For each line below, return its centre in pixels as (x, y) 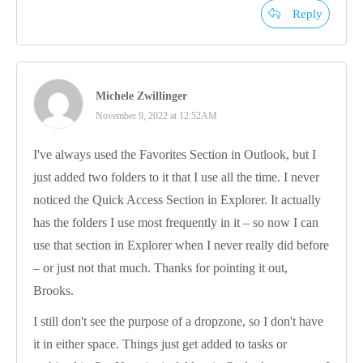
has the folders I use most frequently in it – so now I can (176, 222)
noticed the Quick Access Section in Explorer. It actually (177, 199)
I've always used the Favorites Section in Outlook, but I (175, 154)
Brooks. (53, 290)
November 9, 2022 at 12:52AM (156, 115)
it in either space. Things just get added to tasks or (160, 344)
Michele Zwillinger (141, 96)
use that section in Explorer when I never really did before (181, 245)
